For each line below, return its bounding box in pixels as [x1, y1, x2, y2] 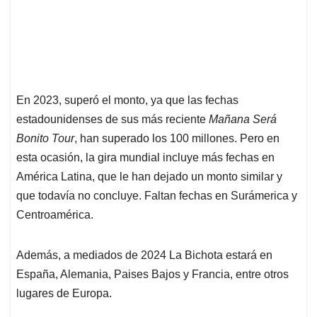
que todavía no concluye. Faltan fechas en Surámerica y [16, 190, 297, 202]
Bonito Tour [16, 132, 74, 145]
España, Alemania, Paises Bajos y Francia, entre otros [16, 268, 289, 281]
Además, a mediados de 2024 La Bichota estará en [16, 249, 272, 262]
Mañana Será [209, 113, 277, 126]
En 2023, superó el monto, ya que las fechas [16, 94, 238, 107]
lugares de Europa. [16, 287, 117, 300]
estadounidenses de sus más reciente [16, 113, 209, 126]
